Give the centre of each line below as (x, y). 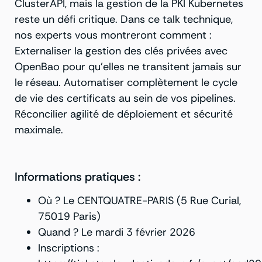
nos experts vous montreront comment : (113, 35)
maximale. (39, 130)
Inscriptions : (69, 248)
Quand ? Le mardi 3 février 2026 (117, 232)
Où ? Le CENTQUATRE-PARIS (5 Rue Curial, (139, 201)
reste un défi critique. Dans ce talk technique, (124, 19)
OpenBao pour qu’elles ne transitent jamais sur (128, 66)
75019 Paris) (69, 217)
